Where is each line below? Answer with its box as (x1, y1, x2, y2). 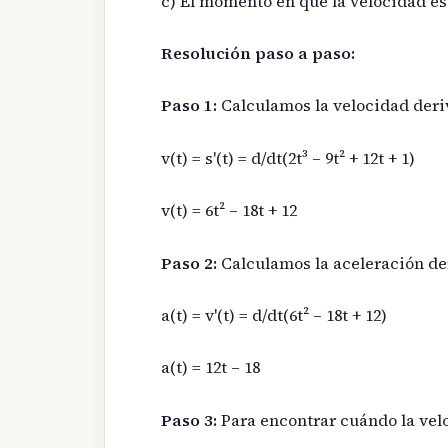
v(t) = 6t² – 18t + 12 (161, 199, 297, 222)
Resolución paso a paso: (161, 42, 355, 65)
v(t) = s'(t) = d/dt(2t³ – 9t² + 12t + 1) (161, 146, 415, 169)
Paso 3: (161, 408, 217, 431)
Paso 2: (161, 251, 217, 274)
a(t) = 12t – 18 (161, 356, 260, 379)
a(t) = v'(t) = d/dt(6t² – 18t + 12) (161, 304, 387, 327)
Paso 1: (161, 94, 217, 117)
